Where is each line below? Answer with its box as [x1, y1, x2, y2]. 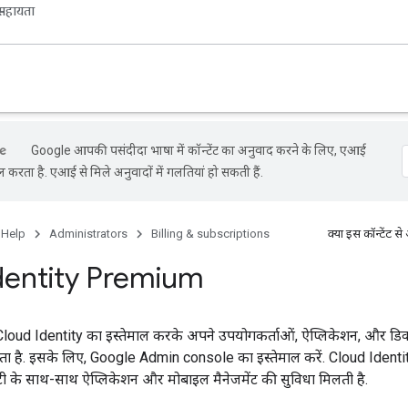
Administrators [49, 227, 127, 240]
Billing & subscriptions [151, 227, 270, 240]
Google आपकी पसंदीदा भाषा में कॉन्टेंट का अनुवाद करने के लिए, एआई [31, 143, 366, 158]
